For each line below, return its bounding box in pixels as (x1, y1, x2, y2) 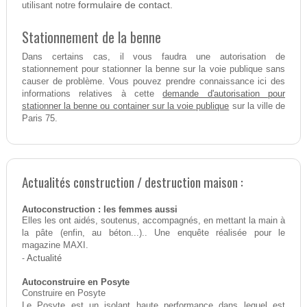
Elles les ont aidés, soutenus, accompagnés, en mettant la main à (21, 216, 286, 226)
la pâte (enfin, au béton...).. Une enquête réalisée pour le (21, 228, 286, 238)
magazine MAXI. (21, 241, 88, 251)
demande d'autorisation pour (162, 88, 286, 99)
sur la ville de (229, 101, 286, 112)
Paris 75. (21, 114, 58, 124)
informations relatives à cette (21, 89, 163, 99)
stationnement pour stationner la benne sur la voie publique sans (21, 64, 286, 75)
